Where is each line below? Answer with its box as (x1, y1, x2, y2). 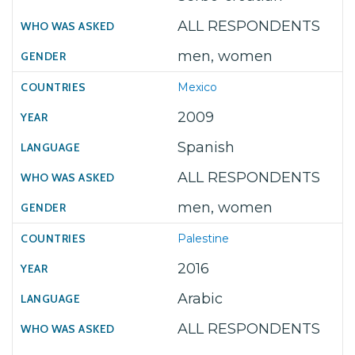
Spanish (177, 139, 235, 156)
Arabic (177, 290, 223, 307)
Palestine (177, 231, 229, 246)
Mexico (177, 80, 217, 94)
